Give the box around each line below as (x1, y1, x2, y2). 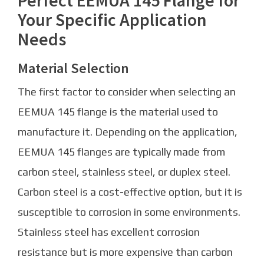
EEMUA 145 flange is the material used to (18, 105, 218, 118)
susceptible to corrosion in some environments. (18, 205, 240, 218)
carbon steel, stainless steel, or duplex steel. (18, 165, 230, 178)
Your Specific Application (18, 8, 207, 31)
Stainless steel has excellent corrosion (18, 225, 200, 238)
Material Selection (18, 58, 129, 77)
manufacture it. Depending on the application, (18, 125, 237, 138)
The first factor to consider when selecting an (18, 85, 236, 98)
